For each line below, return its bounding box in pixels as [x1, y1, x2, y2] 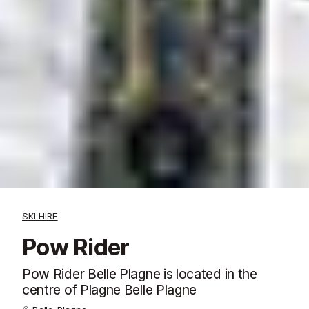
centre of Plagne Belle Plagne [22, 281, 197, 298]
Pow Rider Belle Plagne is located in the [22, 266, 257, 282]
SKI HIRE [22, 210, 58, 221]
